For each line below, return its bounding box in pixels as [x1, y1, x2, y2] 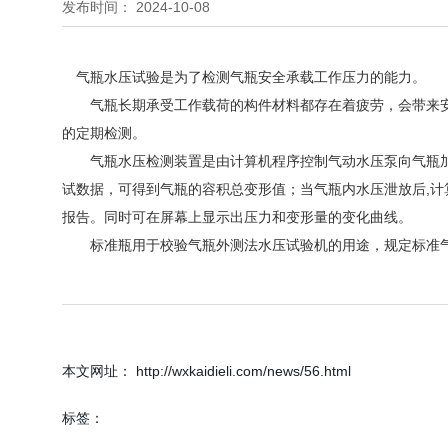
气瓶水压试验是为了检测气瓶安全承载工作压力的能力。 [62, 68, 426, 85]
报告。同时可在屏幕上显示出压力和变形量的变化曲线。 [62, 208, 412, 225]
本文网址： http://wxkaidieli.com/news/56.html [62, 362, 351, 379]
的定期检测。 [62, 124, 146, 141]
